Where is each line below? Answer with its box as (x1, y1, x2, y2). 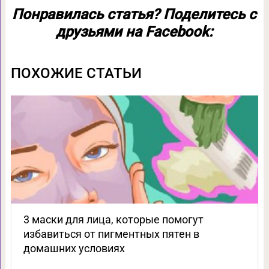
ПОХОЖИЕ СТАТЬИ (10, 65, 142, 82)
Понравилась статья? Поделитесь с (12, 6, 257, 23)
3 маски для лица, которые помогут (23, 213, 204, 226)
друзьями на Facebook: (56, 23, 213, 41)
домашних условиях (23, 242, 125, 255)
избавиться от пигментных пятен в (23, 228, 199, 241)
